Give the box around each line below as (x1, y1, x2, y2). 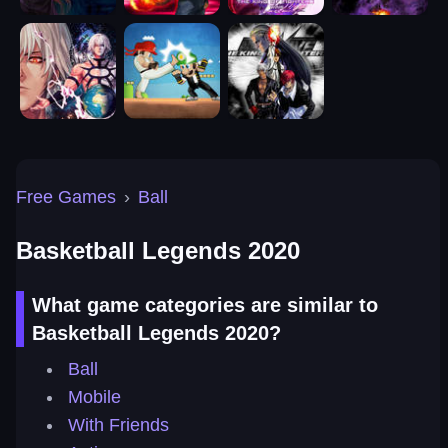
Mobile (68, 387, 121, 407)
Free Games (16, 187, 116, 207)
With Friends (68, 415, 169, 435)
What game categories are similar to (32, 294, 378, 316)
